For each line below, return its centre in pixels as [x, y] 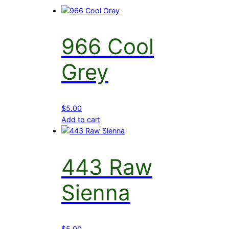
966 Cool [108, 47]
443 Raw [107, 167]
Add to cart [81, 120]
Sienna [96, 193]
